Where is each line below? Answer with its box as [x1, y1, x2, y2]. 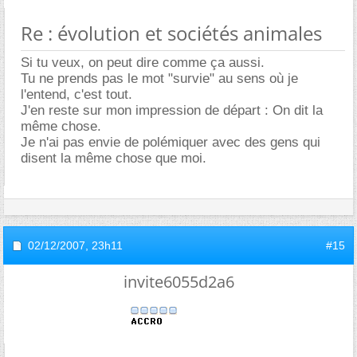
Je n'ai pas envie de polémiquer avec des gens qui [21, 134, 320, 150]
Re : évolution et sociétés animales [21, 19, 322, 46]
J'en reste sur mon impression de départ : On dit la [21, 102, 323, 118]
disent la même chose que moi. [21, 150, 206, 166]
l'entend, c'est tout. [21, 86, 132, 102]
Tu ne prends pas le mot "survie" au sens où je [21, 70, 298, 86]
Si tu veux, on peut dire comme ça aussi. [21, 54, 265, 70]
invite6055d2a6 [123, 270, 234, 292]
